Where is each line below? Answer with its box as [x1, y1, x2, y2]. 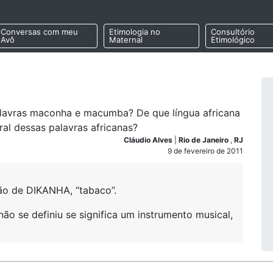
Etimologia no [108, 27, 160, 37]
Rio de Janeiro [179, 135, 230, 144]
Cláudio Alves [124, 135, 174, 144]
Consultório [210, 27, 255, 37]
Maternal [108, 35, 143, 45]
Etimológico [210, 35, 255, 45]
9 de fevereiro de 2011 [168, 146, 243, 155]
